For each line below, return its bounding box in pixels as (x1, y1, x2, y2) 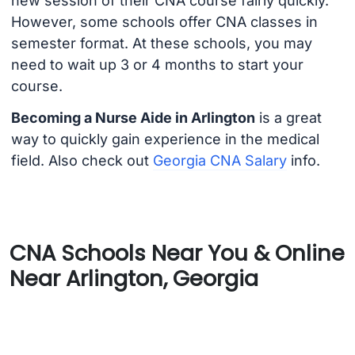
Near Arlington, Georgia (10, 262, 258, 294)
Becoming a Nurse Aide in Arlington (10, 109, 255, 127)
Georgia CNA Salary (152, 152, 287, 170)
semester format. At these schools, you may (10, 34, 312, 52)
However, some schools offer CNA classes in (10, 13, 318, 30)
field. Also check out (10, 152, 153, 170)
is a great (254, 109, 322, 127)
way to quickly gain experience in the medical (10, 131, 319, 148)
